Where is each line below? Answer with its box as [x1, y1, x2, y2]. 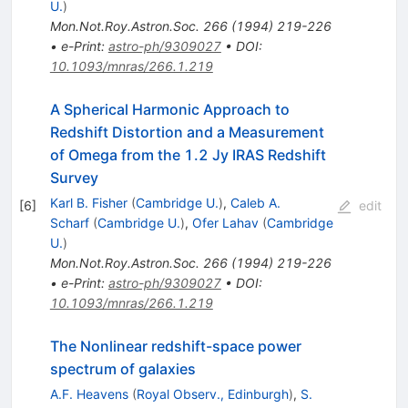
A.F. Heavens [49, 385, 128, 402]
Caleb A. [229, 194, 280, 210]
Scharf [49, 214, 89, 230]
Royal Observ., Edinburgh [136, 385, 289, 402]
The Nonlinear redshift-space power [49, 336, 301, 355]
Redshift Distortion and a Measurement [49, 122, 324, 141]
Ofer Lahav [191, 214, 259, 230]
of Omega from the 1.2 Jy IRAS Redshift [49, 145, 326, 164]
